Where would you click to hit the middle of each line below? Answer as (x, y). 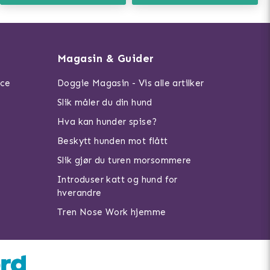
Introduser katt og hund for (117, 180)
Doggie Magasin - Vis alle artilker (130, 83)
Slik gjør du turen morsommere (124, 160)
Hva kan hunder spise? (107, 122)
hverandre (79, 193)
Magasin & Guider (105, 58)
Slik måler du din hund (105, 102)
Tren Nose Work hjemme (111, 212)
